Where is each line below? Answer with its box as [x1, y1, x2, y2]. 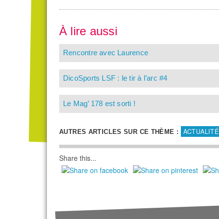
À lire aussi [59, 24, 121, 38]
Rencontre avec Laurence [63, 49, 149, 57]
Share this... [59, 153, 96, 163]
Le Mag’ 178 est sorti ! [63, 100, 136, 108]
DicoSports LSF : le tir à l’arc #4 [63, 74, 168, 82]
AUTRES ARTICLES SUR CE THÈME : [59, 129, 179, 135]
